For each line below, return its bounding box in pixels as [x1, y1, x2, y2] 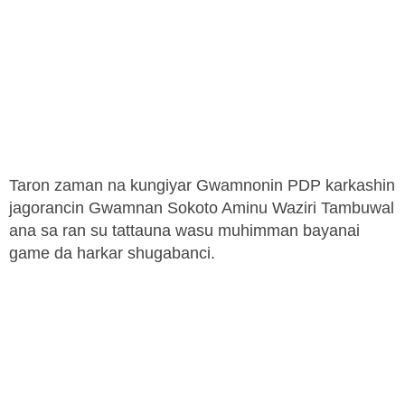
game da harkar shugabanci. [9, 244, 220, 263]
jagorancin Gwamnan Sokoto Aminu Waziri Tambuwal [9, 199, 394, 218]
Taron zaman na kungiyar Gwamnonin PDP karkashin [9, 176, 395, 195]
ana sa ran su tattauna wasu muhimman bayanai [9, 221, 360, 240]
